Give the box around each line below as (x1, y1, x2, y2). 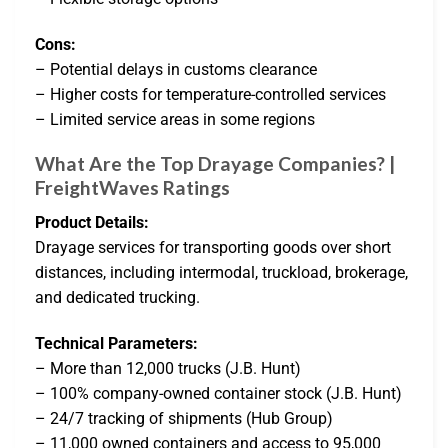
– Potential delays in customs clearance (35, 59, 317, 79)
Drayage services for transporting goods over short (35, 238, 391, 258)
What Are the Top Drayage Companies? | (35, 152, 395, 176)
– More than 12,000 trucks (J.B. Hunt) (35, 358, 301, 378)
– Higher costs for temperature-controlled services (35, 84, 386, 104)
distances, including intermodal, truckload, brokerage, (35, 263, 408, 283)
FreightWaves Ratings (35, 176, 230, 200)
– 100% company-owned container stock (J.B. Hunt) (35, 383, 402, 403)
